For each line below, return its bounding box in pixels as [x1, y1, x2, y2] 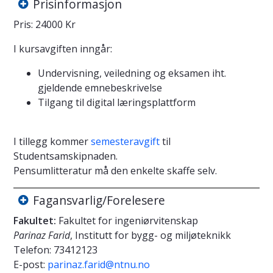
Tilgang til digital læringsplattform [38, 95, 196, 109]
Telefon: [13, 243, 51, 257]
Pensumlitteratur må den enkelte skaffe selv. [13, 163, 217, 177]
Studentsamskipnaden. [13, 149, 118, 163]
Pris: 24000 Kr [13, 17, 76, 31]
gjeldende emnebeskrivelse [38, 80, 162, 94]
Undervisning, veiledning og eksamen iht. [38, 66, 226, 80]
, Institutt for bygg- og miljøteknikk [70, 228, 231, 242]
